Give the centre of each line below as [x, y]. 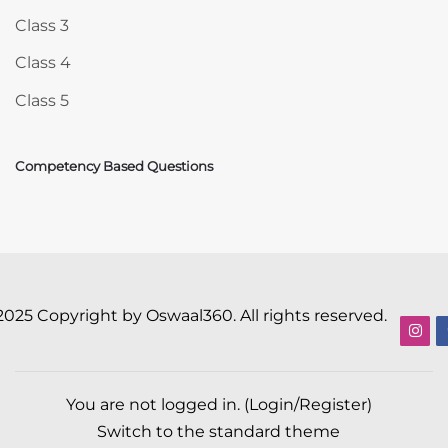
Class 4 [43, 63]
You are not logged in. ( [157, 404]
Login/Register [307, 404]
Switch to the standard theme [219, 431]
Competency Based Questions [114, 165]
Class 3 [42, 25]
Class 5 [42, 100]
